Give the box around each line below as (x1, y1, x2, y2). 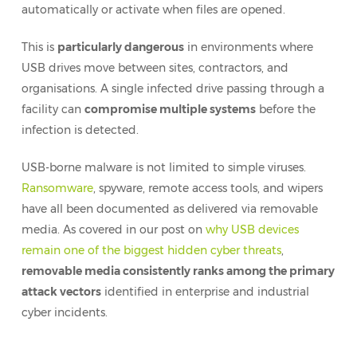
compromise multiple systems (84, 102, 256, 116)
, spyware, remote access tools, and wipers (92, 181, 323, 195)
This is (21, 40, 57, 54)
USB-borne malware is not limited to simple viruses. (21, 160, 306, 175)
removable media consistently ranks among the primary (21, 264, 335, 278)
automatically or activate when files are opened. (21, 2, 285, 17)
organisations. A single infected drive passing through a (21, 81, 324, 96)
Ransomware (21, 181, 93, 195)
